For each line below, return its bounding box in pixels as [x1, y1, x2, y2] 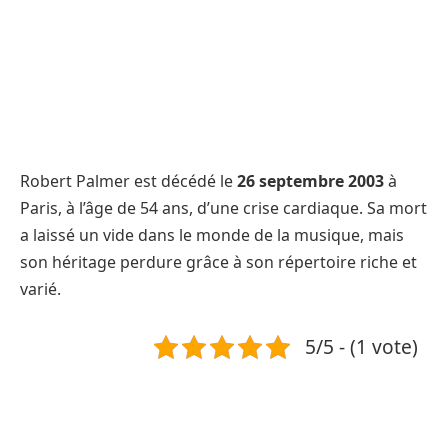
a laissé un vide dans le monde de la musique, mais [20, 224, 404, 247]
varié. [20, 278, 61, 301]
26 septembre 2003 [237, 170, 384, 193]
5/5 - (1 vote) [304, 333, 418, 361]
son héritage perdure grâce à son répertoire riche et [20, 251, 417, 274]
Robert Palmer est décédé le [20, 170, 237, 193]
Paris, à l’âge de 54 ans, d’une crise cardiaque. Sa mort [20, 197, 427, 220]
